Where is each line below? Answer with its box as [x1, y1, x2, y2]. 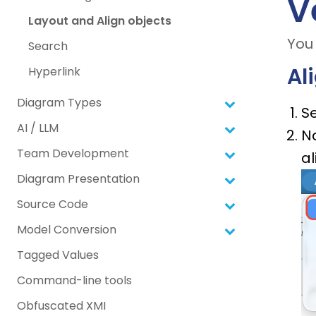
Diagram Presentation [17, 171, 140, 188]
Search [28, 38, 68, 55]
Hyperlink [28, 63, 80, 80]
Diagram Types [17, 95, 102, 111]
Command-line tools [17, 272, 132, 289]
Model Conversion [17, 221, 116, 238]
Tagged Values [17, 247, 99, 264]
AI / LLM [17, 120, 59, 137]
